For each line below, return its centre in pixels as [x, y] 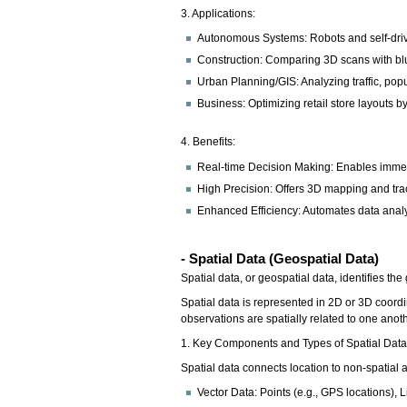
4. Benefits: [208, 142]
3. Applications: [218, 14]
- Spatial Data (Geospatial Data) [280, 259]
